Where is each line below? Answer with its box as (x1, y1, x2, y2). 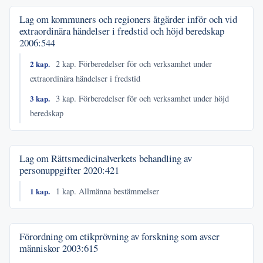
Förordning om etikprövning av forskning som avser (19, 229, 220, 243)
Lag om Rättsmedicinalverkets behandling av (19, 151, 192, 166)
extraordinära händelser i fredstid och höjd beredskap (19, 24, 224, 38)
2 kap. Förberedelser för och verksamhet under (53, 58, 213, 69)
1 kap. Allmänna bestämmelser (53, 186, 160, 197)
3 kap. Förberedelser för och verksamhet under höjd (53, 93, 230, 104)
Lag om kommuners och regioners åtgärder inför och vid (19, 12, 237, 26)
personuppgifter (19, 163, 83, 177)
